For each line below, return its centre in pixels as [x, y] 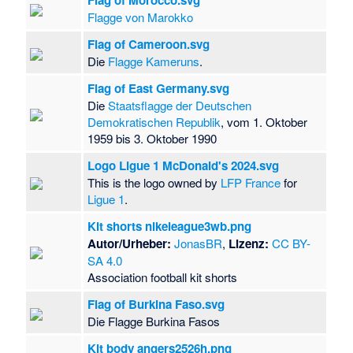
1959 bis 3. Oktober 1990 [152, 138]
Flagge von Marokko [141, 17]
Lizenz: [249, 243]
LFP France [251, 182]
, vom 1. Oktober [264, 121]
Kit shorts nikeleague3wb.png [170, 226]
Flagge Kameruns [154, 61]
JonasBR [199, 243]
